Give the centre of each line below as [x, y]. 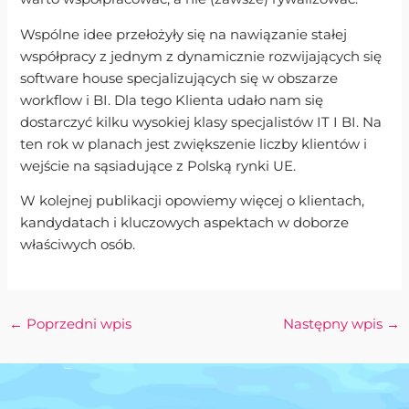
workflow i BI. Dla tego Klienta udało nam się [172, 100]
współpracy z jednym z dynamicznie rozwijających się [201, 56]
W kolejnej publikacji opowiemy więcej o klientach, [193, 201]
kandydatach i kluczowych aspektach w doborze [185, 223]
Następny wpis [335, 325]
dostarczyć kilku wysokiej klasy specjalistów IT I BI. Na [201, 122]
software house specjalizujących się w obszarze [179, 78]
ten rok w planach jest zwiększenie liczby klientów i [194, 144]
